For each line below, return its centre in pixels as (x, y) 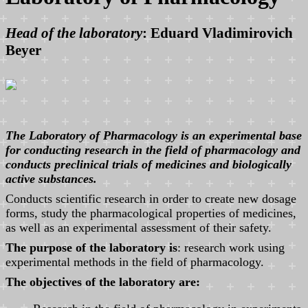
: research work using (231, 247)
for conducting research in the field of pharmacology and (153, 150)
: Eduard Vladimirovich (218, 33)
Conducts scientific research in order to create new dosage (151, 198)
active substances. (51, 178)
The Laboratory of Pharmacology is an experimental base (154, 135)
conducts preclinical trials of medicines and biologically (148, 164)
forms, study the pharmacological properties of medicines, (151, 213)
